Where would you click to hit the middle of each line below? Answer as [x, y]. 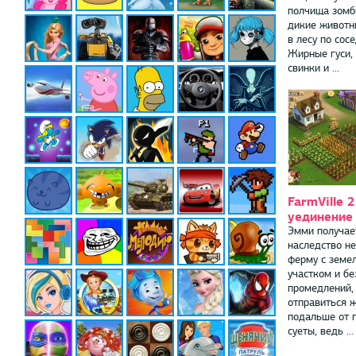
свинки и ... [313, 68]
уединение [320, 216]
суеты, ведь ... [321, 331]
